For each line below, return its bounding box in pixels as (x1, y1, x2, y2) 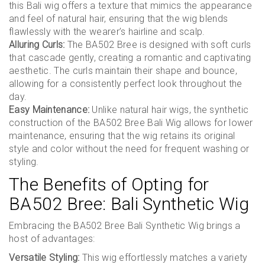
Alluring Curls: (9, 39, 65, 50)
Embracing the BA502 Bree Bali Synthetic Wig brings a (9, 220, 241, 231)
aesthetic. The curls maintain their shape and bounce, (9, 65, 237, 76)
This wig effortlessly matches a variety (79, 252, 248, 263)
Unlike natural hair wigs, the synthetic (89, 104, 249, 115)
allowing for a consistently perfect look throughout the (9, 78, 243, 89)
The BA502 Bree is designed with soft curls (64, 39, 251, 50)
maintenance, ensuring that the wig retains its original (9, 130, 235, 141)
